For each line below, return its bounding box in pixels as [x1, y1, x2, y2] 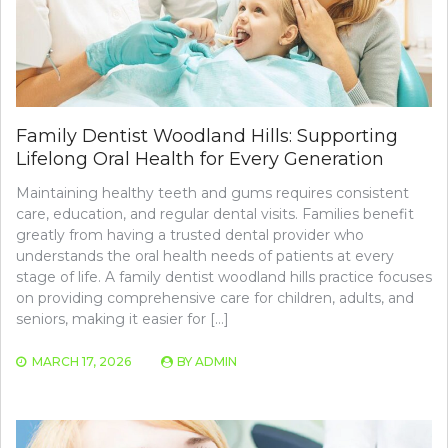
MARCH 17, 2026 [32, 354, 131, 370]
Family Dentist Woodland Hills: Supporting [16, 125, 398, 148]
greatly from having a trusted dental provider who [16, 226, 364, 245]
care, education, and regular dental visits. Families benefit [16, 205, 414, 224]
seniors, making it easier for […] [16, 310, 229, 329]
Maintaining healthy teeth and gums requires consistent [16, 184, 409, 203]
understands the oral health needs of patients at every [16, 247, 394, 266]
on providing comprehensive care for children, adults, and [16, 289, 414, 308]
